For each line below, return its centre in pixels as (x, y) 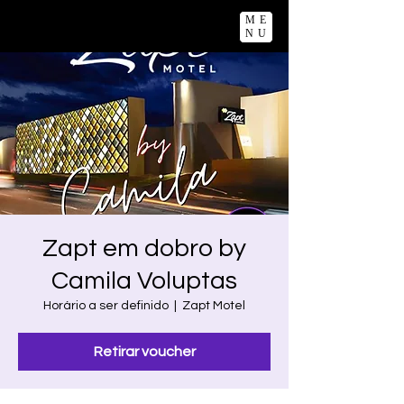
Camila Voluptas (144, 281)
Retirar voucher (144, 352)
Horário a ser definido (106, 306)
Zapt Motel (214, 306)
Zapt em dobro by (144, 248)
